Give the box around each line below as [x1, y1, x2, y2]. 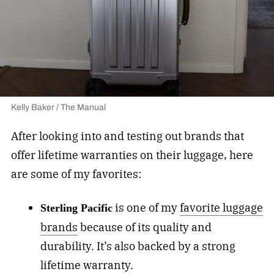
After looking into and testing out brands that [10, 129, 244, 144]
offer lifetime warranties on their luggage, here [10, 148, 253, 163]
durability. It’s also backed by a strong [40, 239, 235, 254]
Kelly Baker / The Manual [10, 100, 106, 114]
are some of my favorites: [10, 167, 144, 182]
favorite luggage [179, 201, 263, 215]
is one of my [112, 201, 180, 215]
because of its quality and [77, 220, 212, 235]
